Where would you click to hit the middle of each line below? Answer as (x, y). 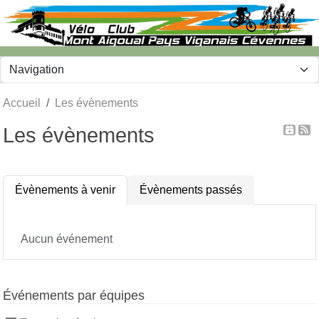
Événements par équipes (74, 295)
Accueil (22, 103)
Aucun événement (67, 239)
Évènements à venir (65, 189)
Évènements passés (191, 189)
